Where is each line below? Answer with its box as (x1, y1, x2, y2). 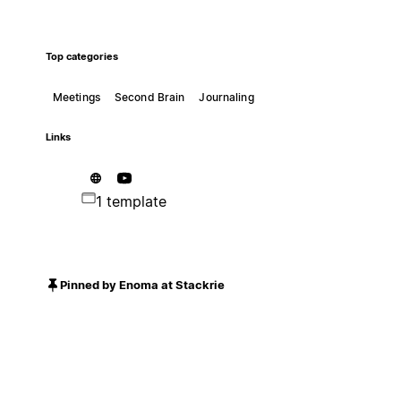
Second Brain (114, 90, 185, 104)
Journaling (199, 90, 254, 104)
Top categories (45, 50, 118, 63)
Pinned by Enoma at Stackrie (59, 277, 225, 293)
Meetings (52, 90, 100, 104)
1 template (95, 192, 166, 210)
